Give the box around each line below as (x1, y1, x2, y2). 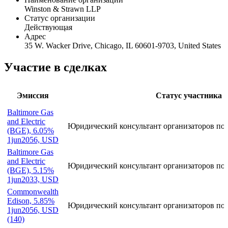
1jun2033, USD (7, 175, 59, 184)
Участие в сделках (4, 61, 107, 74)
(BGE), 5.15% (7, 166, 54, 175)
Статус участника (155, 91, 222, 100)
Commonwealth (7, 187, 59, 196)
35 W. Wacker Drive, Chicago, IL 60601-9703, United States (24, 41, 221, 50)
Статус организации (24, 14, 95, 23)
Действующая (24, 23, 72, 32)
